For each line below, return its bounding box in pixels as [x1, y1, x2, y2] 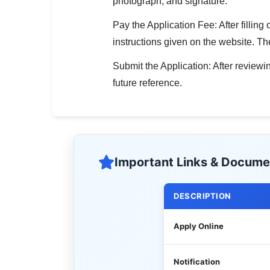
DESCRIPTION [174, 191, 231, 201]
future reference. [113, 78, 182, 88]
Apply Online [174, 221, 224, 231]
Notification [174, 257, 220, 266]
